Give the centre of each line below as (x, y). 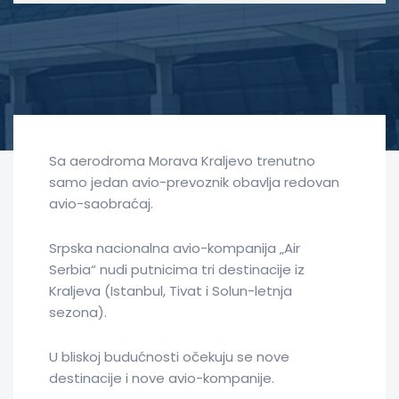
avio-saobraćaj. (101, 203)
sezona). (78, 312)
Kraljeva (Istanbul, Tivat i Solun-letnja (171, 290)
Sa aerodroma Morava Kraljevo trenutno (182, 160)
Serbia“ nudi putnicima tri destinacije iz (177, 269)
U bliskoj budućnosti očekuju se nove (169, 356)
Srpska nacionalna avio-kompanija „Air (175, 248)
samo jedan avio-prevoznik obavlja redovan (194, 182)
